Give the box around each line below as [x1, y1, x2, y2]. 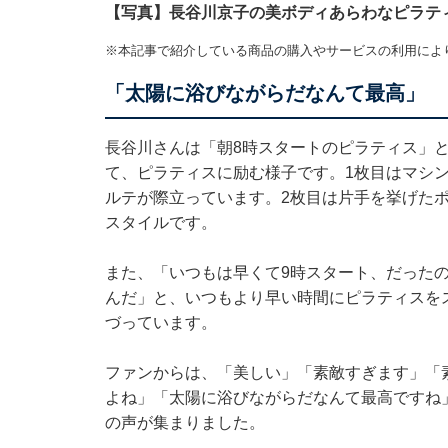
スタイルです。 [104, 214, 217, 232]
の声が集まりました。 [104, 414, 265, 432]
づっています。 [104, 314, 217, 332]
